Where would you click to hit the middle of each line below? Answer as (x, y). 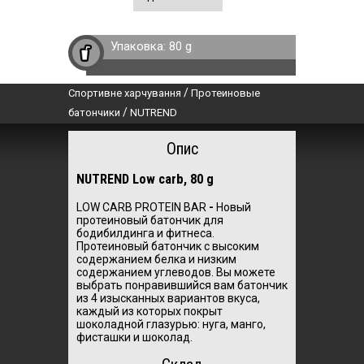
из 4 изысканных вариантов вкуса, (168, 298)
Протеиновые (225, 93)
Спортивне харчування (125, 93)
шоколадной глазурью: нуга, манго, (171, 324)
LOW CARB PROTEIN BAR (141, 207)
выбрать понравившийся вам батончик (182, 285)
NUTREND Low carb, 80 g (145, 180)
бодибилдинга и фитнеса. (145, 233)
